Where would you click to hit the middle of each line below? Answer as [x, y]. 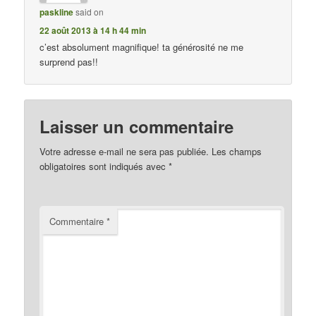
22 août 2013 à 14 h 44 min [93, 31]
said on [90, 12]
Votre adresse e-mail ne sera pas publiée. [124, 151]
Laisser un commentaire [137, 126]
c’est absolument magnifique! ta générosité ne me [142, 47]
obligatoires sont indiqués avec [104, 166]
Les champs [237, 151]
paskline [57, 12]
